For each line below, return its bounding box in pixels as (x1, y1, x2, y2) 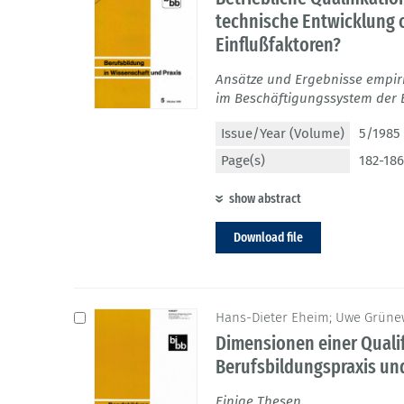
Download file (234, 229, 303, 246)
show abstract (229, 190, 301, 207)
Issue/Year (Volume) (221, 125, 344, 142)
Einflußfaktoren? (216, 32, 341, 58)
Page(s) (221, 152, 265, 170)
